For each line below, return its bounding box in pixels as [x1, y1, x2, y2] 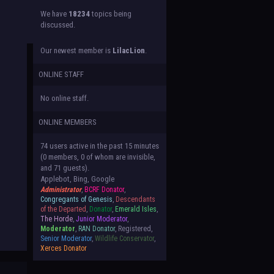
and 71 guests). [40, 163, 90, 172]
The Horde [40, 215, 73, 223]
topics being [90, 9, 132, 18]
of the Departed [40, 205, 87, 213]
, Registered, [115, 224, 153, 233]
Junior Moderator [76, 215, 128, 223]
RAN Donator [78, 224, 116, 233]
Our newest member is [40, 46, 113, 55]
